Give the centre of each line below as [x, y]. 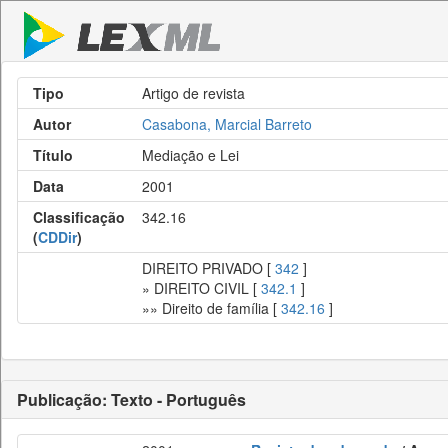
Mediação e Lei [190, 155]
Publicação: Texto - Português [131, 399]
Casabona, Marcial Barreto [227, 124]
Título [53, 155]
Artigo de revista [193, 93]
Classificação [79, 217]
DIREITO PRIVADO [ [208, 268]
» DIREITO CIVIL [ [201, 288]
